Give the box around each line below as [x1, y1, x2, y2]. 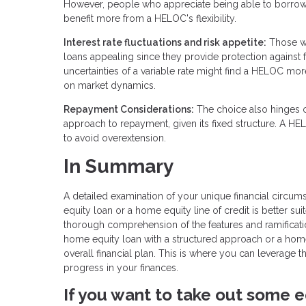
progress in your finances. [64, 262, 178, 273]
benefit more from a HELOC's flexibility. [64, 13, 236, 25]
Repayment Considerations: [64, 104, 194, 115]
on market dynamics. [64, 80, 156, 92]
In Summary [64, 155, 173, 178]
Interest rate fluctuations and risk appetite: [64, 37, 266, 48]
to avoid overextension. [64, 133, 166, 144]
